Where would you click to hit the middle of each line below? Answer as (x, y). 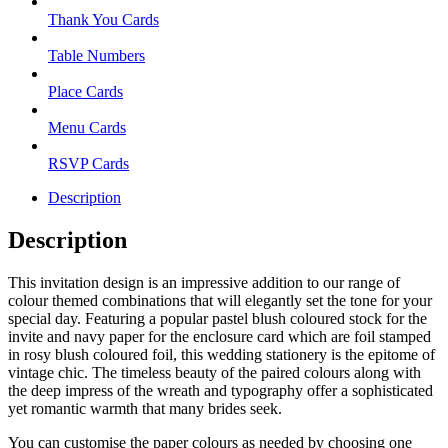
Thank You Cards (103, 19)
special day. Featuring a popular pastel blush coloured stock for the (217, 318)
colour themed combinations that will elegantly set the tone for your (220, 300)
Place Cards (85, 91)
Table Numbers (96, 55)
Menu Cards (87, 127)
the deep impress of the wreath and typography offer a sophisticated (220, 390)
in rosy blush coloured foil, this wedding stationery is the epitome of (221, 354)
